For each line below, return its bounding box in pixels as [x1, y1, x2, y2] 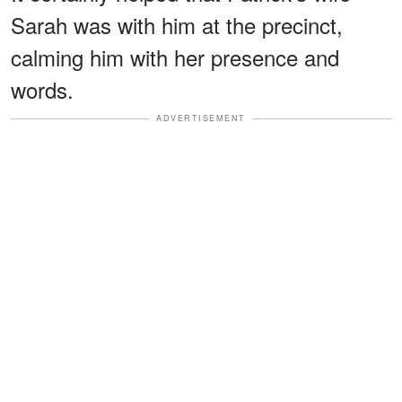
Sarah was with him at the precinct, [11, 9, 343, 41]
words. [11, 74, 74, 106]
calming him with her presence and [11, 41, 339, 74]
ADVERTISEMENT [156, 112, 246, 125]
